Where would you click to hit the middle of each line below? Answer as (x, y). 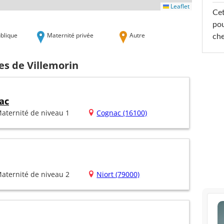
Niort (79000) (118, 174)
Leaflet (179, 6)
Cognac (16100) (122, 113)
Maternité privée (70, 35)
